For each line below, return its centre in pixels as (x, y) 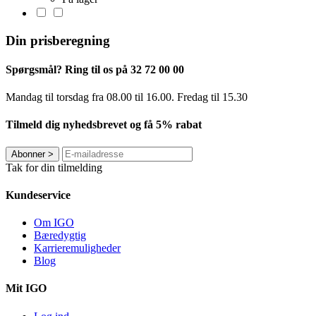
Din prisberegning (58, 40)
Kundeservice (38, 195)
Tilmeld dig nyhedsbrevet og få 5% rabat (104, 125)
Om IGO (54, 223)
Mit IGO (26, 288)
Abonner (28, 154)
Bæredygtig (60, 236)
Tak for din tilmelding (54, 167)
